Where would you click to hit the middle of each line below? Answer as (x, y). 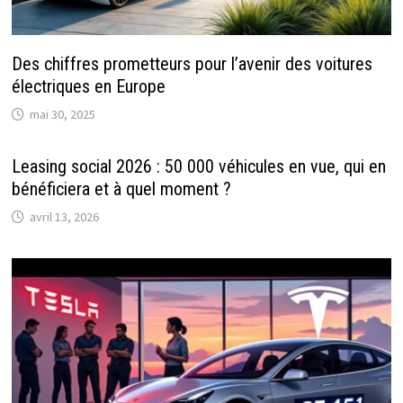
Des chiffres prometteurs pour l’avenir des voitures (192, 63)
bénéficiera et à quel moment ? (121, 188)
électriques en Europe (88, 86)
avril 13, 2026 (64, 216)
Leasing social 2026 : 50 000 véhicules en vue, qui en (198, 166)
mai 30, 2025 (62, 114)
